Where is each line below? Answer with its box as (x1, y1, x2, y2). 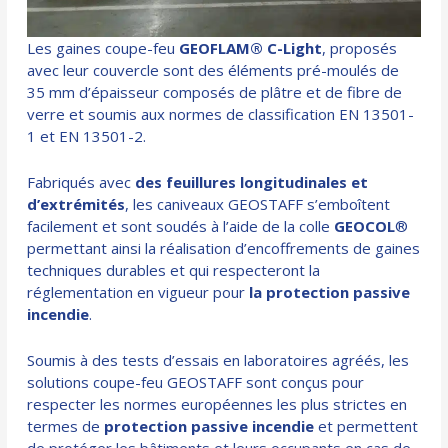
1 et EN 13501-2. (27, 125, 147, 146)
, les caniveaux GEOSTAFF (125, 193, 304, 214)
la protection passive (249, 281, 411, 302)
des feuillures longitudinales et (135, 171, 369, 192)
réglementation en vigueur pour (27, 281, 250, 302)
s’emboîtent (307, 193, 391, 214)
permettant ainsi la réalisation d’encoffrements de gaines (27, 237, 421, 258)
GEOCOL (334, 215, 396, 236)
